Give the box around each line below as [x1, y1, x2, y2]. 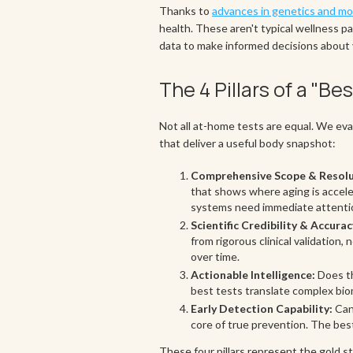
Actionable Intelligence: [191, 268, 315, 281]
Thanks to [159, 4, 212, 17]
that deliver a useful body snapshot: [159, 136, 336, 150]
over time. [191, 250, 240, 263]
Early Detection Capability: [191, 302, 333, 315]
